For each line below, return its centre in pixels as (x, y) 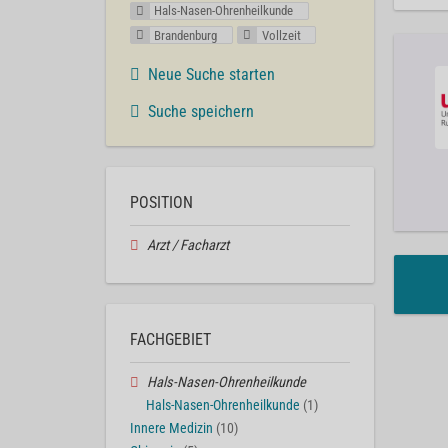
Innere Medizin (171, 428)
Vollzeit (281, 35)
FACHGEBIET (170, 340)
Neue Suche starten (211, 74)
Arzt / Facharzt (187, 245)
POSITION (161, 202)
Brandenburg (186, 35)
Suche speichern (201, 111)
